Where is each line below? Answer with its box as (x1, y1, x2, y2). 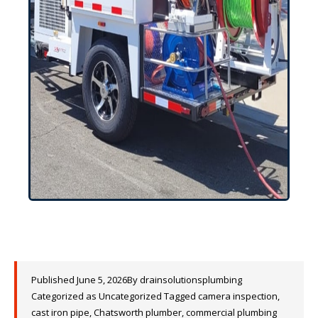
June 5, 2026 (77, 273, 127, 286)
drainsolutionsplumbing (140, 273, 242, 286)
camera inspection (198, 290, 278, 302)
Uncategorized (99, 290, 162, 302)
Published (31, 273, 77, 286)
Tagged (164, 290, 198, 302)
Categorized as (31, 290, 99, 302)
